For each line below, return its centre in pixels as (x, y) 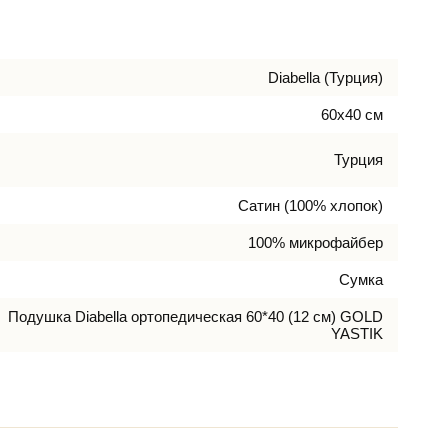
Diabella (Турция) (325, 77)
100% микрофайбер (315, 242)
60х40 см (352, 114)
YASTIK (357, 333)
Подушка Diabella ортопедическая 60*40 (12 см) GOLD (195, 316)
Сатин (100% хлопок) (310, 205)
